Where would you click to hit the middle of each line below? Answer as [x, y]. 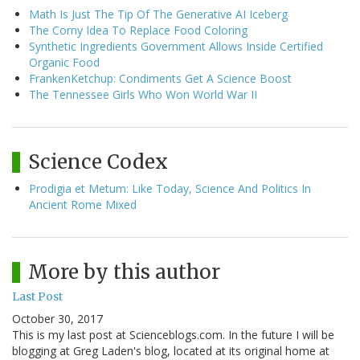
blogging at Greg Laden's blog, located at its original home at [171, 350]
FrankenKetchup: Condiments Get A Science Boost [160, 78]
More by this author [124, 272]
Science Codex [98, 162]
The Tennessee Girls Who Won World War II [143, 94]
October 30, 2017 [57, 318]
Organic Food [64, 62]
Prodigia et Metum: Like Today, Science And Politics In [170, 188]
